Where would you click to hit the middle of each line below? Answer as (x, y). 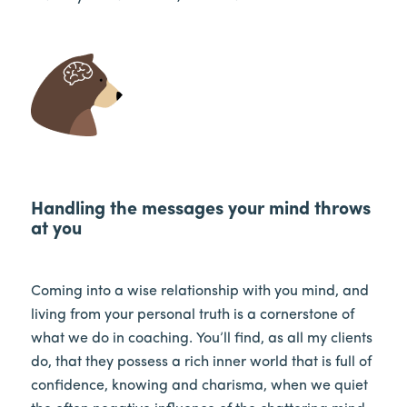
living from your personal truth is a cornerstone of (192, 315)
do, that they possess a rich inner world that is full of (201, 362)
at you (56, 230)
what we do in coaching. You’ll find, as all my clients (201, 338)
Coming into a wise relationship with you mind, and (199, 291)
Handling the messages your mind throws (200, 210)
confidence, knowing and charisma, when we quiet (199, 386)
